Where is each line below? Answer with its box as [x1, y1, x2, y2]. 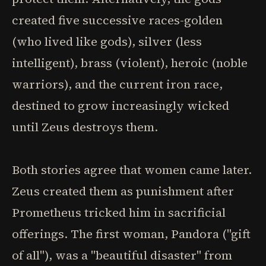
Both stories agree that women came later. [12, 161, 252, 178]
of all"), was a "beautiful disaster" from [12, 247, 232, 264]
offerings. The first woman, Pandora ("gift [12, 226, 251, 242]
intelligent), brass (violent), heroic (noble [12, 55, 248, 71]
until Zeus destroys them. [12, 119, 158, 135]
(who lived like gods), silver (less [12, 33, 202, 50]
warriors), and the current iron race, [12, 76, 223, 93]
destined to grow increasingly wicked [12, 97, 229, 114]
